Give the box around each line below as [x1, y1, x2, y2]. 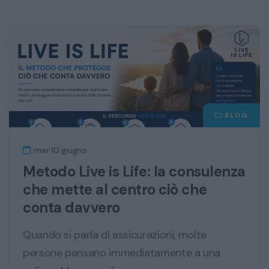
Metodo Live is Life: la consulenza [23, 162, 246, 181]
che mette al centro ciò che [23, 180, 207, 199]
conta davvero [23, 198, 120, 217]
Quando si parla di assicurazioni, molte [23, 227, 207, 242]
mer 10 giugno [31, 144, 87, 156]
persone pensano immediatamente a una [23, 245, 221, 260]
